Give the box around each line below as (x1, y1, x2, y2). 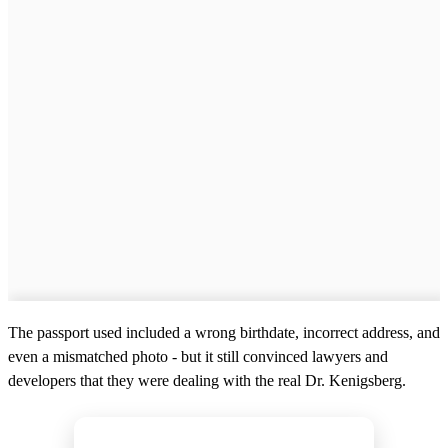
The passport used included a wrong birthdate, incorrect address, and (8, 324, 440, 342)
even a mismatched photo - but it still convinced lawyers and (8, 348, 388, 366)
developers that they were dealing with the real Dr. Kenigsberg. (8, 372, 406, 390)
